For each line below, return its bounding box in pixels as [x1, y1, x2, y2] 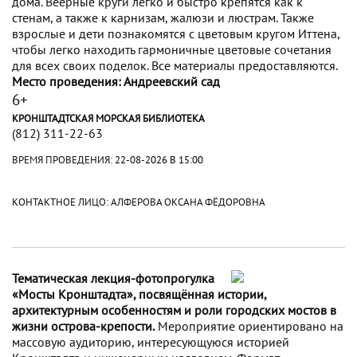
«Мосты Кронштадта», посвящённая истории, [12, 285, 266, 302]
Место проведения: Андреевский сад [12, 73, 220, 90]
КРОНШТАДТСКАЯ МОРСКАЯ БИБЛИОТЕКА [12, 111, 205, 126]
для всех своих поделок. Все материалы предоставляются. [12, 57, 338, 74]
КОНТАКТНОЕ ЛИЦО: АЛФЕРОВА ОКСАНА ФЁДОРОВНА [12, 194, 265, 209]
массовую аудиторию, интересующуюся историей [12, 333, 289, 350]
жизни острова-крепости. [12, 317, 155, 334]
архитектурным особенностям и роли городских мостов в [12, 301, 336, 318]
